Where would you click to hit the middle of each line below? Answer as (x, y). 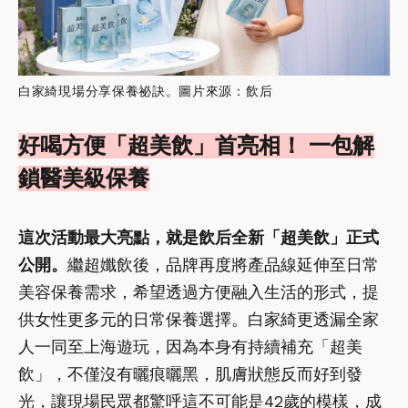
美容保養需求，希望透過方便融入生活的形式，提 (199, 291)
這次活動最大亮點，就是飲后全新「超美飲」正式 (199, 237)
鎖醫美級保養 (84, 178)
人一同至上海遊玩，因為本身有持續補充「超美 (190, 346)
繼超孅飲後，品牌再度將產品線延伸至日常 (223, 264)
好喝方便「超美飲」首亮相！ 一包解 (196, 145)
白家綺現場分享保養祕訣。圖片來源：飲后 (146, 91)
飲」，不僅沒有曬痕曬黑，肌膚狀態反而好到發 (190, 373)
